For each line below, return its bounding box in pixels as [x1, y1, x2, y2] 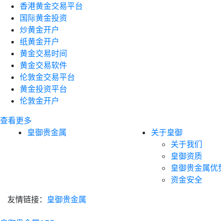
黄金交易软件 [20, 60, 67, 70]
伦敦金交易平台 [20, 72, 75, 82]
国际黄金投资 [20, 13, 67, 23]
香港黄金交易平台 [20, 1, 83, 11]
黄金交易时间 [20, 48, 67, 58]
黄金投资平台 [20, 84, 67, 94]
